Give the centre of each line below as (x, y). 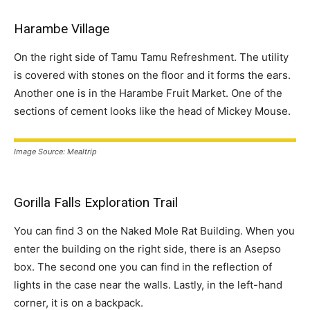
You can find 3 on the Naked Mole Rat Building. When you (154, 231)
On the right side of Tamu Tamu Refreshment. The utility (151, 57)
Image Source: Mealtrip (55, 152)
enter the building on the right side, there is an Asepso (147, 249)
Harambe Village (62, 29)
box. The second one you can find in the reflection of (143, 267)
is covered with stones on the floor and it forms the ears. (152, 75)
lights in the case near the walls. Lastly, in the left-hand (148, 285)
